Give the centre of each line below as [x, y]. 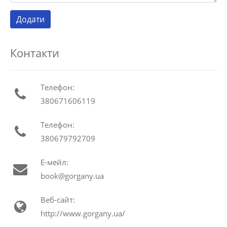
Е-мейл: [54, 162]
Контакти [35, 53]
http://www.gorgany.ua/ [83, 214]
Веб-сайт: [58, 200]
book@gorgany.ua [72, 176]
